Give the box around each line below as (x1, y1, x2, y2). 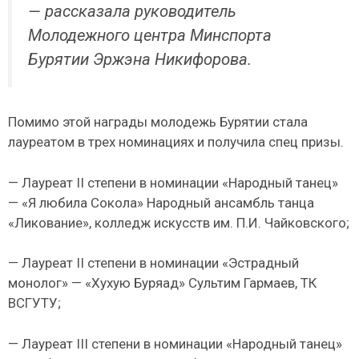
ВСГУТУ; (8, 295, 61, 312)
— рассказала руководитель (28, 2, 236, 22)
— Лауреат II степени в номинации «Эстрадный (8, 255, 299, 272)
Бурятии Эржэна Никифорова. (28, 50, 252, 70)
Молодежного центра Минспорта (28, 26, 272, 46)
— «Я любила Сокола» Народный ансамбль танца (8, 194, 314, 211)
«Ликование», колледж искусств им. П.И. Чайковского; (8, 214, 349, 231)
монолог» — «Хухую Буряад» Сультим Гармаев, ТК (8, 275, 317, 292)
